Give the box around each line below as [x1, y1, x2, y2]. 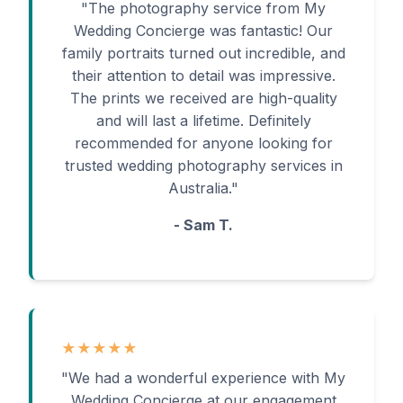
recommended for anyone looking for [74, 134, 333, 152]
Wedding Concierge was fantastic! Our [74, 22, 333, 40]
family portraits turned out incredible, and [61, 44, 345, 62]
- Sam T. [174, 216, 233, 234]
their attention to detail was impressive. [71, 67, 336, 85]
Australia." [168, 179, 238, 197]
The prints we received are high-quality [69, 89, 337, 107]
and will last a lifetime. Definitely [95, 112, 311, 130]
